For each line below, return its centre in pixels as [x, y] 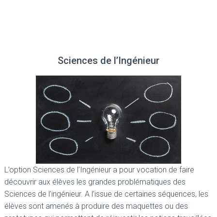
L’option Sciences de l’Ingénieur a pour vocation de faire [99, 170]
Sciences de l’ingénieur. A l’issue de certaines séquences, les [106, 194]
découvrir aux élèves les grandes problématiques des [95, 182]
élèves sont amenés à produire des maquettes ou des [96, 206]
